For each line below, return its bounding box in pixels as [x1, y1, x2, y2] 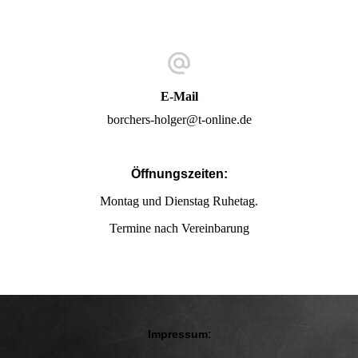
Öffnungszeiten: [130, 167, 228, 181]
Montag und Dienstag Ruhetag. [100, 194, 258, 209]
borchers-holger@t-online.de [106, 113, 252, 127]
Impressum [147, 328, 208, 341]
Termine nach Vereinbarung [109, 221, 249, 236]
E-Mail [160, 89, 198, 104]
